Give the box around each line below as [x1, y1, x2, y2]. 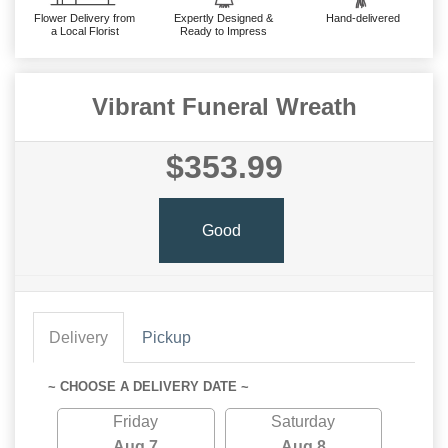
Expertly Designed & [174, 12, 274, 24]
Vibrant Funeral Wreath [91, 93, 357, 120]
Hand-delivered [326, 12, 401, 24]
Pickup [142, 329, 191, 346]
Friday [113, 413, 159, 430]
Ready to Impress [180, 25, 268, 37]
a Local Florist [50, 25, 119, 37]
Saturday [271, 413, 336, 430]
